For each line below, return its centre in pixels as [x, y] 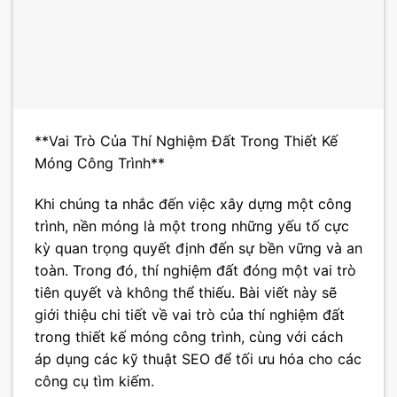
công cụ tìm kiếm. [94, 381]
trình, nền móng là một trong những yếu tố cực [192, 226]
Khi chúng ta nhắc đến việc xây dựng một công [193, 203]
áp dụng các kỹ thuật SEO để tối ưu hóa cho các [198, 358]
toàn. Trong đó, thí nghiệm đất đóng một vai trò [195, 270]
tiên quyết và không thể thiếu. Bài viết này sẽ [186, 292]
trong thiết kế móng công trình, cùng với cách [189, 336]
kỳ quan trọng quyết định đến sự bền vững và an [198, 248]
